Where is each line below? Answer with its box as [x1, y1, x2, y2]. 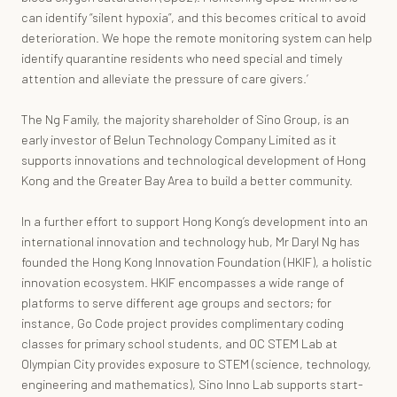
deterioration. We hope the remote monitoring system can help [21, 29, 372, 45]
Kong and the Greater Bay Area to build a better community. [21, 172, 353, 188]
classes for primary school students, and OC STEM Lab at [21, 335, 338, 351]
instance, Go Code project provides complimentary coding [21, 315, 344, 331]
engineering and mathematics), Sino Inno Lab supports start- [21, 376, 363, 392]
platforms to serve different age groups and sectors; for [21, 294, 331, 310]
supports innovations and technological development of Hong [21, 152, 366, 167]
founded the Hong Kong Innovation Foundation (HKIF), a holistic [21, 253, 372, 269]
